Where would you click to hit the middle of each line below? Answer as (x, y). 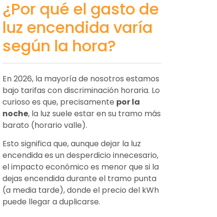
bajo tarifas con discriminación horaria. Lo (81, 90)
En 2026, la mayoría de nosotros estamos (81, 79)
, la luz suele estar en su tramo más (94, 114)
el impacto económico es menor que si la (81, 167)
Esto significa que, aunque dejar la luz (72, 144)
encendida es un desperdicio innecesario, (80, 155)
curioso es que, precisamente (59, 102)
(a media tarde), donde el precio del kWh (81, 190)
